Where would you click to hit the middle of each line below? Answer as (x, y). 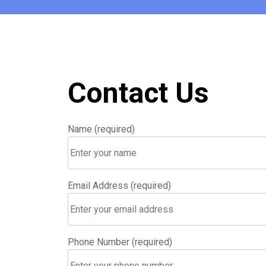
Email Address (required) (119, 185)
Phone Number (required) (120, 242)
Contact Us (138, 93)
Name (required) (101, 129)
